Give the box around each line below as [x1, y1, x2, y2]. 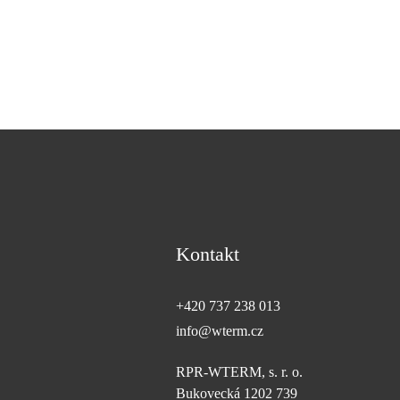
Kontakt [176, 243, 240, 265]
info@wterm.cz [176, 323, 264, 338]
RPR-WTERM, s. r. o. [176, 364, 304, 379]
